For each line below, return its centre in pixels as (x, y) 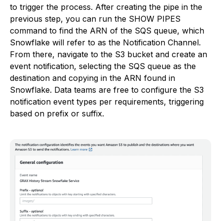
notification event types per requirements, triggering (107, 101)
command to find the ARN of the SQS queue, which (107, 30)
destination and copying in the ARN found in (92, 78)
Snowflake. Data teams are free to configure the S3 (107, 90)
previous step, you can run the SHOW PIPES (95, 18)
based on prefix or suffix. (57, 113)
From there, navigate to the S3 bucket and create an (109, 54)
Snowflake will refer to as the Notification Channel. (105, 42)
